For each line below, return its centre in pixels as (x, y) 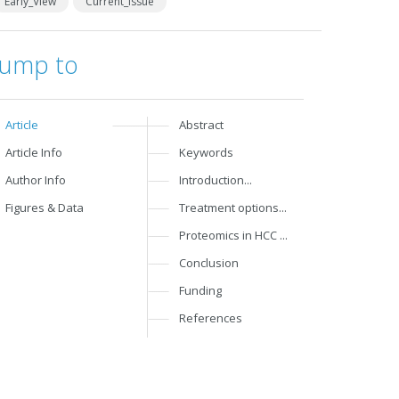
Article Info (34, 152)
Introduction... (216, 180)
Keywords (207, 152)
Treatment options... (233, 208)
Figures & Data (45, 208)
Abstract (202, 125)
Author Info (36, 180)
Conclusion (209, 263)
